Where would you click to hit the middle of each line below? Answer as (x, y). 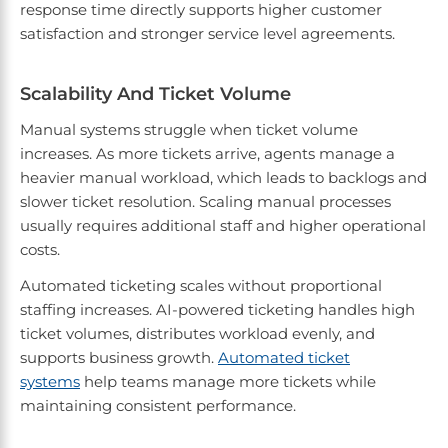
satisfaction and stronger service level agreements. (209, 34)
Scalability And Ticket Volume (155, 94)
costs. (42, 250)
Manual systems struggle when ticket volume (189, 130)
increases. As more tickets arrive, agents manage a (207, 154)
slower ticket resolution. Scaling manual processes (205, 202)
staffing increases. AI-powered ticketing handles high (217, 310)
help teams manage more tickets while (228, 382)
